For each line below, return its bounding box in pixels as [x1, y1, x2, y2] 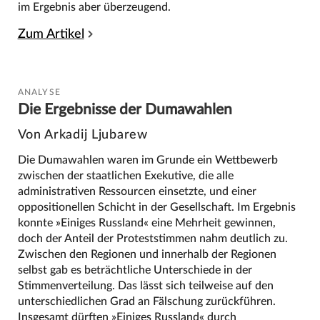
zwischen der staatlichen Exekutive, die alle [17, 169, 234, 181]
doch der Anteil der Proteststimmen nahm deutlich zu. [17, 232, 288, 244]
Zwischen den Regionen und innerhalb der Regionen [17, 248, 276, 260]
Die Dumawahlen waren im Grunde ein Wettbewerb [17, 154, 278, 166]
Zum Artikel [17, 27, 84, 40]
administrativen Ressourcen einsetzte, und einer [17, 185, 256, 197]
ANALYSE [17, 87, 61, 96]
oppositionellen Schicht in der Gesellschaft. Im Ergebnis [17, 201, 296, 213]
